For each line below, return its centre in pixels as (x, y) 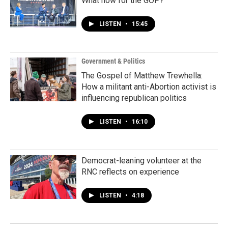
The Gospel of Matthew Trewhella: (142, 75)
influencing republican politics (134, 98)
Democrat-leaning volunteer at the (141, 160)
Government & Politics (113, 61)
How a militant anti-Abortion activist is (149, 87)
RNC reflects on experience (130, 172)
